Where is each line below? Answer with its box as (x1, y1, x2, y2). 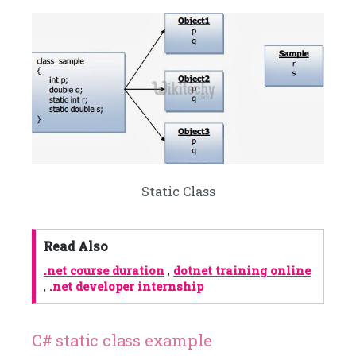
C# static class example (32, 329, 212, 350)
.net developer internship (49, 278, 203, 294)
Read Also (44, 237, 108, 254)
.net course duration (44, 262, 164, 278)
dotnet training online (173, 262, 311, 278)
